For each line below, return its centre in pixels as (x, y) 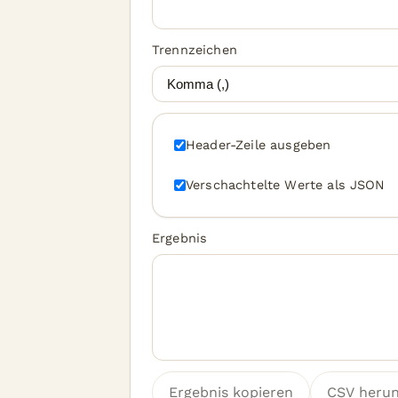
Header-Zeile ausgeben (259, 145)
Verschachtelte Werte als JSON (286, 185)
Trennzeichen (195, 50)
